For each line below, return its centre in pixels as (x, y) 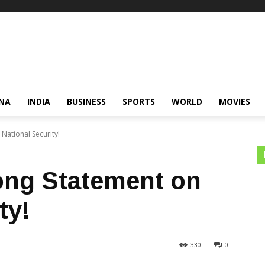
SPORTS (139, 101)
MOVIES (235, 101)
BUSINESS (86, 101)
